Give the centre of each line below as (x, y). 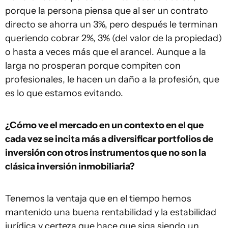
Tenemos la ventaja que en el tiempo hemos (98, 198)
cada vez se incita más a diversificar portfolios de (109, 139)
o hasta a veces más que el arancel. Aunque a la (106, 52)
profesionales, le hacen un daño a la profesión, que (112, 79)
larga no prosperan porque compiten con (93, 66)
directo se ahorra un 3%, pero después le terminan (111, 24)
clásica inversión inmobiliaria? (70, 166)
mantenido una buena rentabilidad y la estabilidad (111, 212)
